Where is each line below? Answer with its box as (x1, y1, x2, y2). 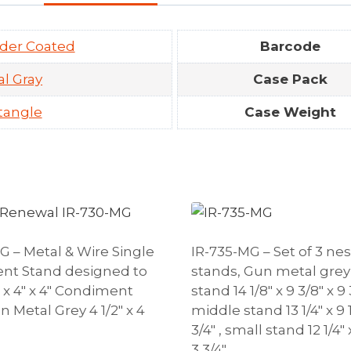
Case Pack (252, 71, 327, 87)
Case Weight (244, 103, 336, 120)
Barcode (259, 38, 320, 54)
